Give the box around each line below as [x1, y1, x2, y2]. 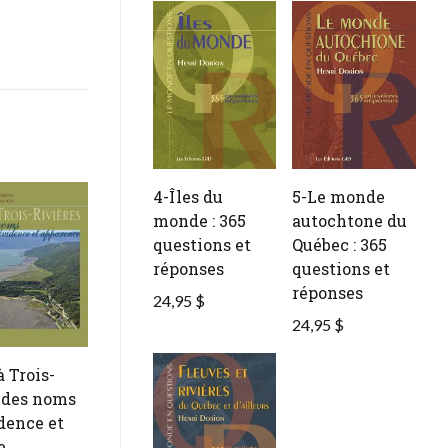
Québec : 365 [292, 234, 388, 256]
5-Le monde [292, 186, 386, 208]
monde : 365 [152, 210, 246, 232]
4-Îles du [152, 186, 223, 208]
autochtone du [292, 210, 408, 232]
